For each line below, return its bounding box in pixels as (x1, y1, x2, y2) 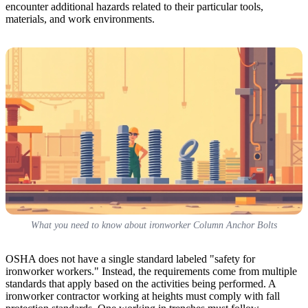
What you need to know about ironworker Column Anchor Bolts (31, 219, 277, 230)
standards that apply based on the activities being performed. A (5, 277, 276, 289)
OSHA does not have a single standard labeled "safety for (5, 252, 255, 265)
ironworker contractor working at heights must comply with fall (5, 289, 280, 302)
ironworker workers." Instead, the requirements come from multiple (5, 265, 297, 277)
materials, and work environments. (5, 12, 155, 25)
